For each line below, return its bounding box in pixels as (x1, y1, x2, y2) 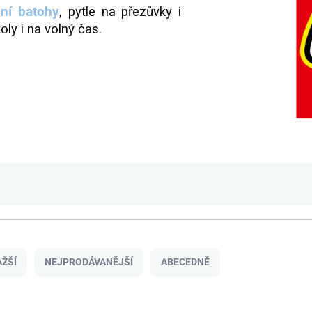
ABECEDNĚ (161, 256, 210, 268)
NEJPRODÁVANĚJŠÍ (45, 256, 133, 268)
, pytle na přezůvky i (59, 4, 181, 19)
